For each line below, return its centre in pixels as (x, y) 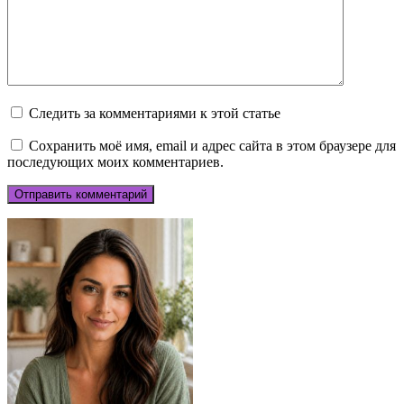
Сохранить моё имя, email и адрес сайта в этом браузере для (212, 145)
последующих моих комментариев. (115, 161)
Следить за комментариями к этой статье (155, 113)
